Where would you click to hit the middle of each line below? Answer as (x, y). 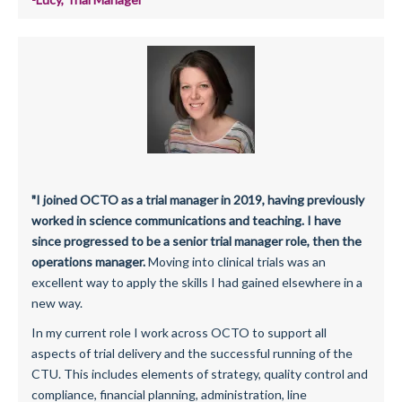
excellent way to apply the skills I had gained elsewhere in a (197, 282)
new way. (57, 302)
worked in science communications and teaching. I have (186, 220)
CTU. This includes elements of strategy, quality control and (200, 373)
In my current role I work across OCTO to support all (179, 332)
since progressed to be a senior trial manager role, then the (197, 240)
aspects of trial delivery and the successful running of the (192, 353)
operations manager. (88, 261)
